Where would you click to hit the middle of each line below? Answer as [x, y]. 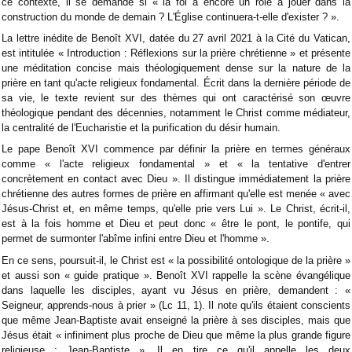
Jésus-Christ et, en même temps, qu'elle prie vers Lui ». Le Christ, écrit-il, [176, 209]
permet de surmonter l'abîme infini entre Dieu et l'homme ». [136, 239]
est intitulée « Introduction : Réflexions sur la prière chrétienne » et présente [176, 53]
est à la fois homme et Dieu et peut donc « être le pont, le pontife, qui [176, 224]
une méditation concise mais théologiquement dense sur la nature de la [176, 68]
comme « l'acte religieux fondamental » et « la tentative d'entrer [176, 164]
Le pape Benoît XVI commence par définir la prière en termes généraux [176, 149]
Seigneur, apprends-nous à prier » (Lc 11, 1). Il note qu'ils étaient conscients [176, 305]
